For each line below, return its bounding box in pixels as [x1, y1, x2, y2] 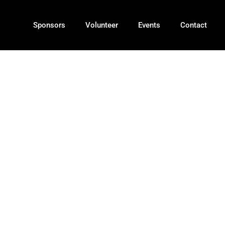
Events [138, 21, 160, 30]
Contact [180, 21, 207, 30]
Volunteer [85, 21, 118, 30]
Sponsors [33, 21, 65, 30]
